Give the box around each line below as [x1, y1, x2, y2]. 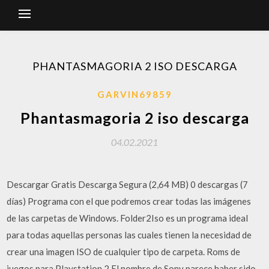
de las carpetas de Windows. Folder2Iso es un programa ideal [7, 213, 249, 223]
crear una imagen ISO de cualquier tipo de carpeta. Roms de [7, 246, 241, 257]
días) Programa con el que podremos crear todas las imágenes [7, 196, 252, 207]
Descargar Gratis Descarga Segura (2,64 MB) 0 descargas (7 [7, 179, 249, 190]
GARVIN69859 [97, 89, 172, 100]
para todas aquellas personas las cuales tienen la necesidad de [7, 229, 252, 240]
